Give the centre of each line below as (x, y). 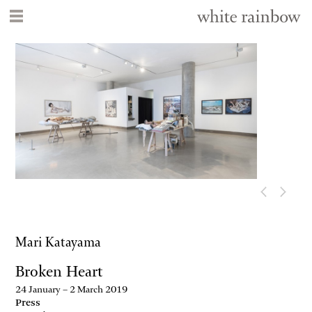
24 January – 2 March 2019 (72, 290)
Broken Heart (60, 272)
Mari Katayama (58, 242)
